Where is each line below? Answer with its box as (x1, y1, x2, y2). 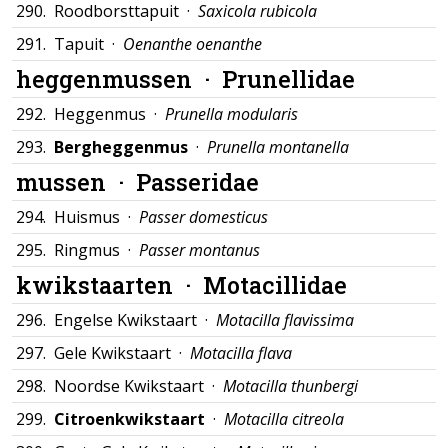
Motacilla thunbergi (223, 375, 358, 397)
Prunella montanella (207, 136, 349, 158)
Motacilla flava (190, 342, 292, 364)
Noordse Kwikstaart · (54, 375, 223, 397)
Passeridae (136, 166, 259, 197)
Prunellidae (222, 63, 355, 94)
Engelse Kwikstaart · (54, 309, 216, 331)
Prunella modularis (165, 103, 298, 125)
